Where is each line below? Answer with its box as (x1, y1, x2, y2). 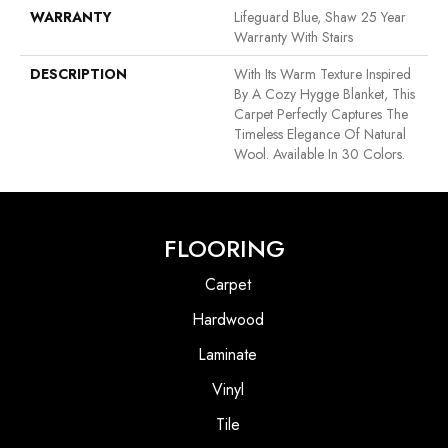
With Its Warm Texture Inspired (234, 64, 411, 85)
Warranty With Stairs (234, 27, 353, 48)
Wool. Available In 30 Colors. (234, 144, 405, 165)
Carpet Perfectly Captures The (234, 104, 408, 125)
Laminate (198, 343, 257, 367)
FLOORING (163, 231, 285, 267)
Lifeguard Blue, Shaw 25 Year (234, 7, 406, 28)
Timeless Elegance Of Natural (234, 124, 406, 145)
